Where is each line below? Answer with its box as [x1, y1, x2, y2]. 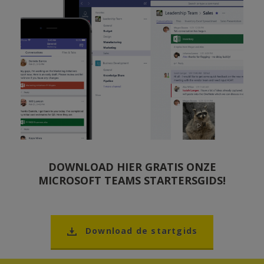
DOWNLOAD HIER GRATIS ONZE [48, 159, 216, 174]
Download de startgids [85, 225, 198, 236]
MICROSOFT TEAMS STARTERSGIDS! [38, 173, 226, 187]
